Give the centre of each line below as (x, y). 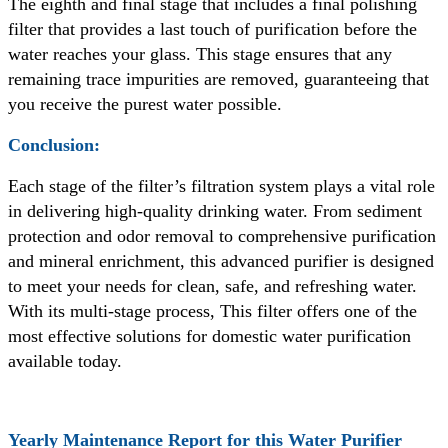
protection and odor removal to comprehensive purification (222, 236)
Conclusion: (54, 145)
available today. (65, 361)
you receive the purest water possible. (145, 104)
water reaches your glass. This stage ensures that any (200, 54)
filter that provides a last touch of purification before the (212, 29)
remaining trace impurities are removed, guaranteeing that (218, 79)
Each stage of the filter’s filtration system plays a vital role (221, 186)
